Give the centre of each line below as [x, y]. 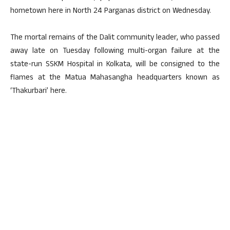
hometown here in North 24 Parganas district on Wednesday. [111, 12]
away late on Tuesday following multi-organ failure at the [115, 52]
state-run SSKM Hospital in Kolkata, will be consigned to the [115, 65]
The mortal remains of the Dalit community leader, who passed [115, 38]
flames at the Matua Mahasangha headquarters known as [115, 78]
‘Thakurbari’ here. [39, 92]
